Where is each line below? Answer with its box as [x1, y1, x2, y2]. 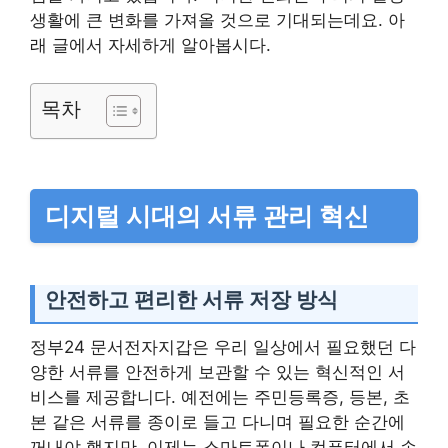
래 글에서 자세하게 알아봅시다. [30, 34, 271, 55]
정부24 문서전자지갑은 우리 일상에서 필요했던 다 [30, 336, 416, 357]
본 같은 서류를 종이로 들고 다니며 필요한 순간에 [30, 411, 405, 432]
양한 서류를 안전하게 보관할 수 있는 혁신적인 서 [30, 361, 405, 382]
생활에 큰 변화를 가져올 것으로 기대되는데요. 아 [30, 9, 405, 30]
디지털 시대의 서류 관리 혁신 [45, 201, 369, 232]
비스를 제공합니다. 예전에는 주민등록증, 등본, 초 [30, 386, 410, 407]
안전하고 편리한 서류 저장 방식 [45, 287, 338, 313]
